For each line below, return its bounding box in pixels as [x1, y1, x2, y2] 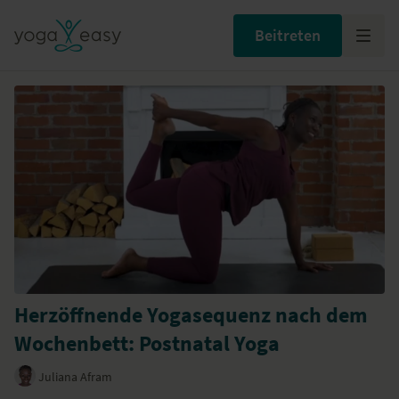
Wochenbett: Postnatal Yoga [14, 330, 280, 358]
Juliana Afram [38, 368, 112, 385]
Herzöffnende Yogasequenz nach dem [14, 301, 368, 330]
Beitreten [255, 24, 321, 45]
